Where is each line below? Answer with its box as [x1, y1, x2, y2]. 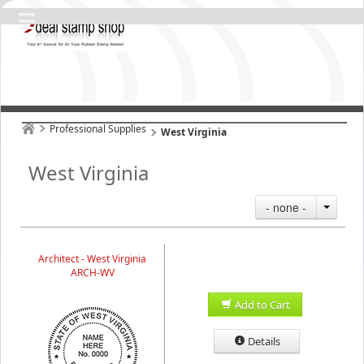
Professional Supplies [50, 122, 146, 136]
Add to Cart [234, 297, 290, 312]
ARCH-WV [70, 266, 115, 279]
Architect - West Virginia [38, 252, 146, 266]
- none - [266, 199, 306, 215]
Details [247, 334, 280, 349]
